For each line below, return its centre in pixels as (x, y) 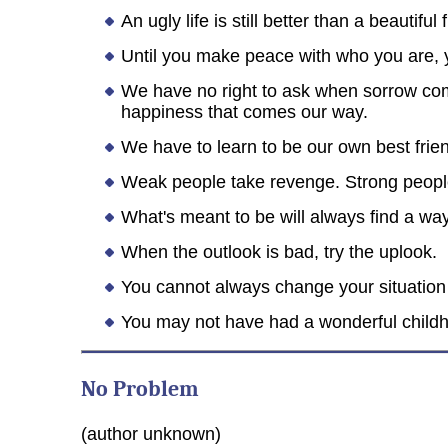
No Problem (139, 389)
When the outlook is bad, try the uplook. (278, 251)
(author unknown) (150, 434)
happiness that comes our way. (244, 111)
